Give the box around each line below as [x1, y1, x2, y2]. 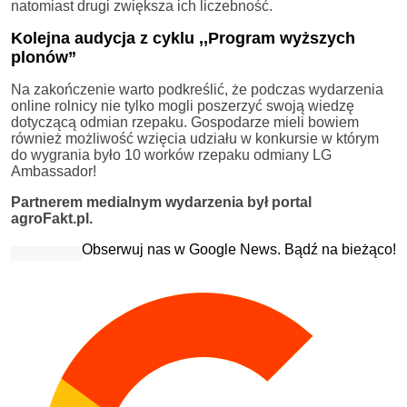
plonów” [11, 47, 76, 66]
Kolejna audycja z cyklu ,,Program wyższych [11, 28, 355, 47]
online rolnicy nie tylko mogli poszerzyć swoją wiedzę [11, 97, 354, 114]
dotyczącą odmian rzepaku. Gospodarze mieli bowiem [11, 114, 359, 130]
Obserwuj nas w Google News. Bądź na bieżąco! [82, 241, 396, 257]
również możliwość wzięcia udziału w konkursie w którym [11, 130, 379, 146]
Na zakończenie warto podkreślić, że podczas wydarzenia [11, 81, 383, 97]
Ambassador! [11, 163, 96, 179]
